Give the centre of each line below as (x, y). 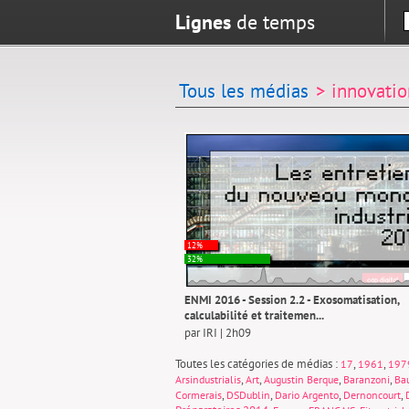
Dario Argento (307, 395)
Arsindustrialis (208, 379)
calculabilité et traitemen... (254, 315)
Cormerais (199, 395)
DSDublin (248, 395)
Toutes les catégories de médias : (258, 364)
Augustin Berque (301, 379)
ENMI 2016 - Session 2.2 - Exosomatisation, (292, 300)
